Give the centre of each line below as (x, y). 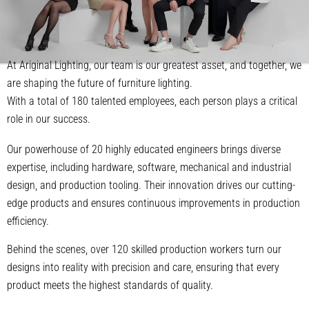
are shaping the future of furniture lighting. (100, 83)
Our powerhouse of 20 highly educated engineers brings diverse (144, 149)
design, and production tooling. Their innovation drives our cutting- (151, 185)
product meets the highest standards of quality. (110, 286)
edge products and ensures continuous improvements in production (153, 203)
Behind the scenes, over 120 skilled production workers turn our (144, 250)
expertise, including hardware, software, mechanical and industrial (149, 167)
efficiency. (28, 221)
